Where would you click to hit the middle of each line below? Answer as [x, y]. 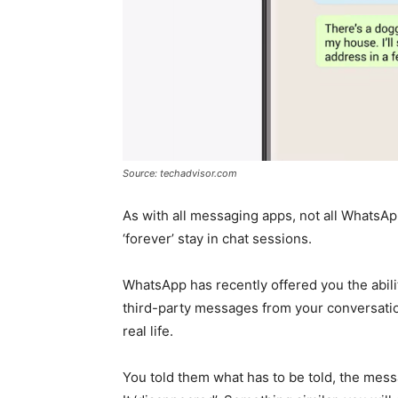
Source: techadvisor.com [180, 173]
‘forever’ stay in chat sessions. [217, 238]
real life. [148, 330]
